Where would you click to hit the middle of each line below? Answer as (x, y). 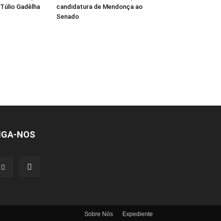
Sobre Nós (99, 214)
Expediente (138, 214)
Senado (68, 17)
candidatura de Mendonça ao (99, 7)
